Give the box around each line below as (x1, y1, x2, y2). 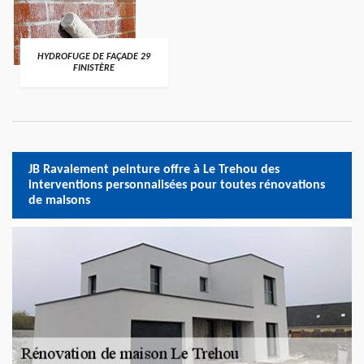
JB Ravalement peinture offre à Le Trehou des (28, 162, 279, 176)
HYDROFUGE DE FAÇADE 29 (37, 52, 151, 62)
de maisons (28, 193, 90, 207)
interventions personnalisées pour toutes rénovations (28, 178, 325, 192)
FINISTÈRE (73, 63, 115, 73)
